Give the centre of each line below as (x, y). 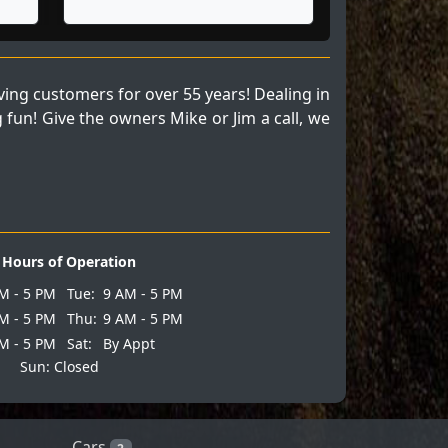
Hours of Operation (69, 261)
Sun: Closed (59, 366)
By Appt (128, 343)
